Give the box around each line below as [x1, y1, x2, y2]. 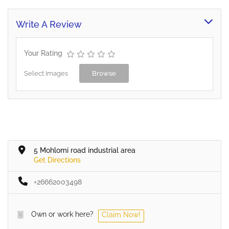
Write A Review [16, 18, 82, 30]
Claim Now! [102, 210, 141, 219]
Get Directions [34, 155, 81, 164]
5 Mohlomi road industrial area [34, 146, 135, 154]
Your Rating [24, 49, 62, 57]
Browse [92, 69, 116, 77]
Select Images [24, 69, 68, 77]
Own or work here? [31, 210, 94, 218]
